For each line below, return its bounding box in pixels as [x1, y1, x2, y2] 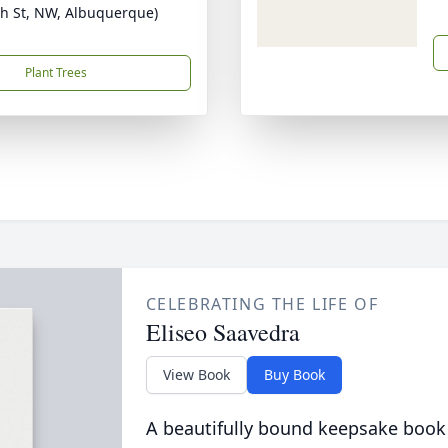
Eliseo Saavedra [145, 316, 300, 348]
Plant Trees [25, 64, 87, 81]
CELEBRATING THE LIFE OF [145, 293, 379, 315]
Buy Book [263, 365, 325, 384]
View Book [162, 365, 230, 384]
